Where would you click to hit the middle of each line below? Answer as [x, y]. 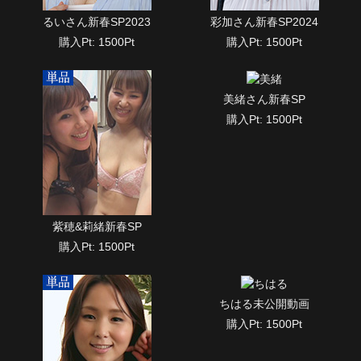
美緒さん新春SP [264, 99]
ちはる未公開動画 [264, 303]
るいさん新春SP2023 [97, 22]
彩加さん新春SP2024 [264, 22]
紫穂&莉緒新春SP [97, 227]
